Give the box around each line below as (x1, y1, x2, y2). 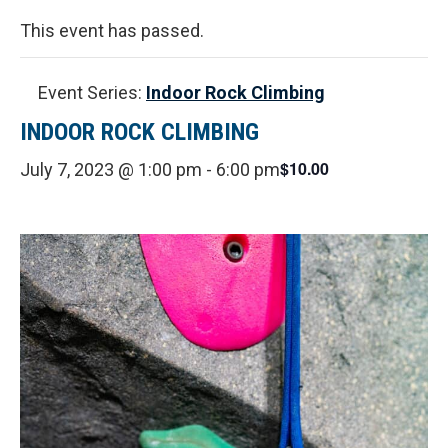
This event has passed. (20, 19, 204, 41)
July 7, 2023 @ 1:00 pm (20, 158, 202, 180)
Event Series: (38, 81, 146, 103)
